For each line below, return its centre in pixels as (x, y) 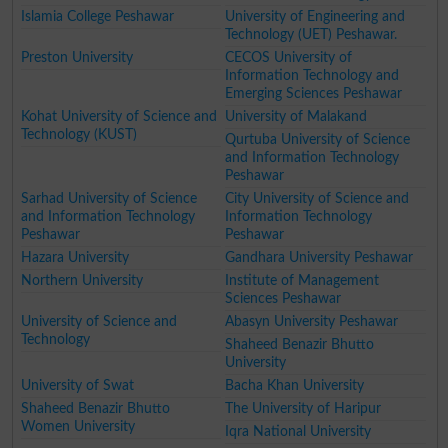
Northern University (82, 280)
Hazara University (75, 257)
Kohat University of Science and (119, 116)
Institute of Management (302, 280)
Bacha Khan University (295, 385)
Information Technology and (312, 75)
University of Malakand (296, 116)
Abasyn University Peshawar (312, 321)
